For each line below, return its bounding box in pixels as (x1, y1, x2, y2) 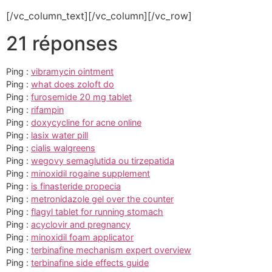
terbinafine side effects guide (31, 257, 149, 268)
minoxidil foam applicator (31, 231, 134, 242)
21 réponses (6, 31, 118, 55)
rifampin (31, 104, 64, 115)
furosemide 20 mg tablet (31, 91, 132, 102)
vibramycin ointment (31, 66, 114, 76)
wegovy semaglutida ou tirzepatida (31, 155, 174, 166)
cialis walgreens (31, 142, 95, 153)
